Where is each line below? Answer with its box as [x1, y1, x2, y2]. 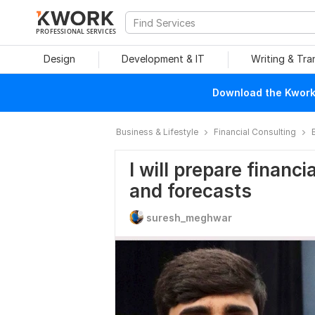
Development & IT [122, 53, 205, 65]
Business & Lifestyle [116, 127, 198, 137]
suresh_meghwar [146, 212, 232, 224]
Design [43, 53, 75, 65]
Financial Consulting [214, 127, 296, 137]
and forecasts [129, 180, 252, 202]
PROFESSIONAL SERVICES [36, 27, 117, 35]
